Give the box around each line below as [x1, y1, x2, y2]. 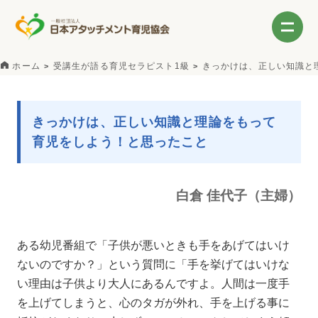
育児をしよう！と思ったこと [32, 134, 209, 149]
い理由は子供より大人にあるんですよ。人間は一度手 [17, 276, 290, 290]
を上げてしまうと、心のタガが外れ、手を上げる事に [17, 295, 290, 309]
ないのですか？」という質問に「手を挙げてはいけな [17, 257, 290, 271]
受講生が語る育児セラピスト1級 [53, 61, 190, 71]
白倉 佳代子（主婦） [175, 187, 301, 204]
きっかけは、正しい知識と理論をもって [32, 114, 277, 129]
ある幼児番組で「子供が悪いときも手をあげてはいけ [17, 238, 290, 252]
